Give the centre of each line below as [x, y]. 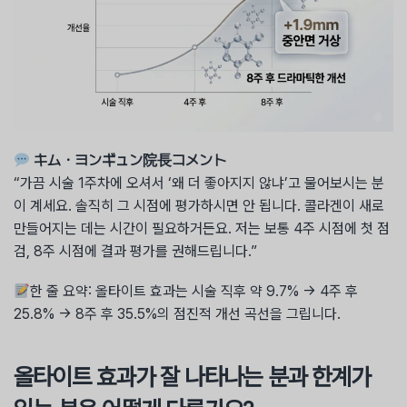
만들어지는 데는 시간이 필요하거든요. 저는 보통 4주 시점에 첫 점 [202, 228]
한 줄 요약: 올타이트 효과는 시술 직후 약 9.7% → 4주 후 [194, 292]
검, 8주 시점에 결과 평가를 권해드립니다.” [135, 251]
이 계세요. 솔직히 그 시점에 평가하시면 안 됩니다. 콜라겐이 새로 [199, 205]
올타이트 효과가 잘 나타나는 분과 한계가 [192, 377]
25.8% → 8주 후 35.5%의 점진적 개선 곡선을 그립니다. [177, 314]
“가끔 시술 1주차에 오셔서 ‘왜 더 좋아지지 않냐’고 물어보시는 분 [199, 183]
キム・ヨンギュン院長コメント [130, 160]
